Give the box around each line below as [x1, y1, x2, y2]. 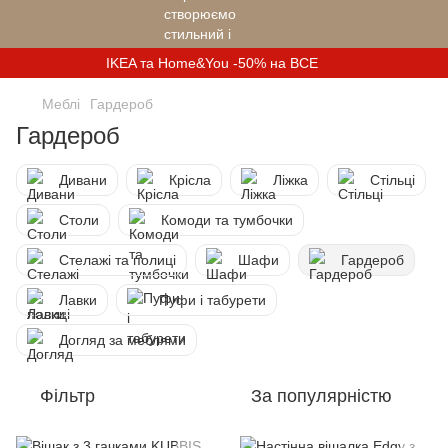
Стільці [370, 172, 415, 188]
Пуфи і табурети [159, 292, 266, 308]
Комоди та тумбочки [161, 212, 293, 228]
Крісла [169, 172, 211, 188]
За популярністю [251, 386, 392, 406]
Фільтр [40, 386, 95, 406]
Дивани [59, 172, 107, 188]
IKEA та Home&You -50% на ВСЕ [105, 55, 318, 71]
